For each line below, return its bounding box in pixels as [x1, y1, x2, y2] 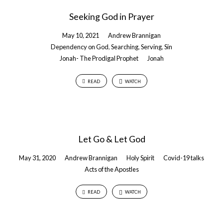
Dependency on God [51, 43, 109, 51]
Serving [141, 43, 162, 51]
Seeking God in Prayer [69, 11, 154, 22]
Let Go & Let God [78, 133, 145, 144]
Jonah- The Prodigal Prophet [59, 54, 138, 63]
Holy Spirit [126, 153, 154, 162]
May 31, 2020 [19, 153, 56, 162]
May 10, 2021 [62, 31, 99, 40]
